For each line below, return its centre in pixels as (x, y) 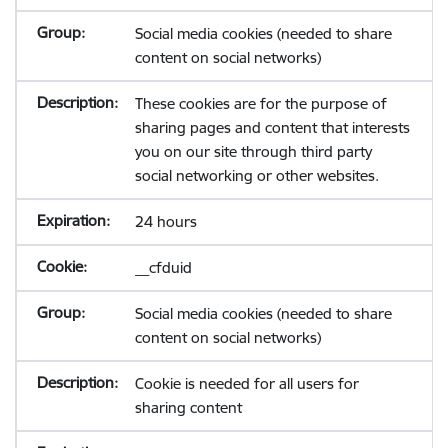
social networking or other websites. (256, 175)
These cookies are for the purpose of (260, 103)
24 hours (165, 221)
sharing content (188, 407)
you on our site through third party (253, 151)
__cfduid (163, 267)
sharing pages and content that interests (272, 127)
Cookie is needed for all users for (246, 383)
